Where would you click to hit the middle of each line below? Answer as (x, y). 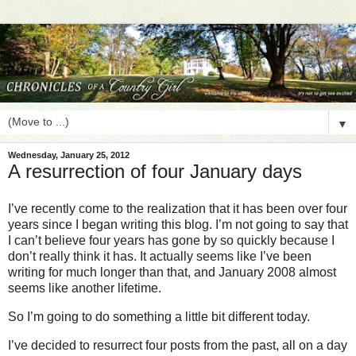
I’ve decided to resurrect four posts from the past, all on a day (178, 345)
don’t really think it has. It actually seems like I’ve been (160, 257)
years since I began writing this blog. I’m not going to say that (178, 225)
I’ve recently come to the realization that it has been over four (178, 209)
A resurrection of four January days (155, 171)
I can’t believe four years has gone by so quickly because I (171, 241)
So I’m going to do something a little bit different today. (159, 317)
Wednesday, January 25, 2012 (69, 155)
